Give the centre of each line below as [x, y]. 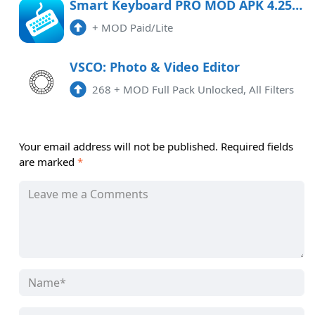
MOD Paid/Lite [137, 28]
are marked [48, 162]
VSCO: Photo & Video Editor [155, 67]
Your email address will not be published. [118, 147]
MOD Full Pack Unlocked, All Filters [208, 90]
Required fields [257, 147]
